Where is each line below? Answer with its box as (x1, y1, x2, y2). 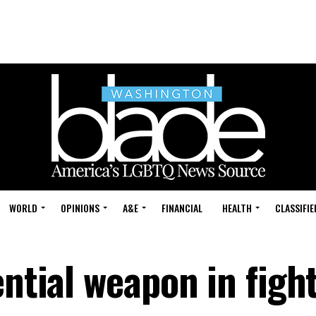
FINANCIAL (162, 200, 202, 215)
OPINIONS (61, 200, 99, 215)
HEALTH (222, 200, 252, 215)
